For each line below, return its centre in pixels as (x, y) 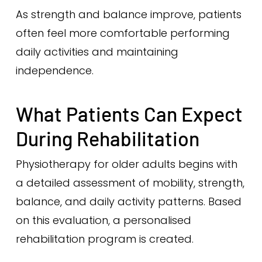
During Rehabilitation (107, 138)
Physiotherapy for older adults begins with (126, 164)
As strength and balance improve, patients (128, 14)
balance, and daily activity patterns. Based (128, 201)
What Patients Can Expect (129, 114)
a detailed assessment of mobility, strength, (130, 183)
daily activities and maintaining (97, 52)
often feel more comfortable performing (123, 33)
